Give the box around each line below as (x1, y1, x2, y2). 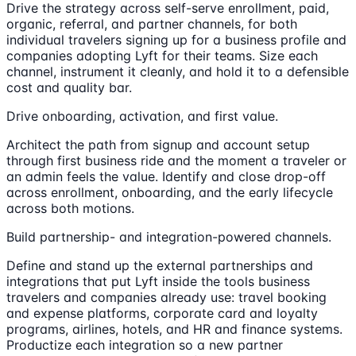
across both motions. (6, 200, 134, 217)
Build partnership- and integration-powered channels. (6, 229, 331, 246)
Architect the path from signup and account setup (6, 137, 310, 153)
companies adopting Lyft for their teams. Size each (6, 48, 318, 64)
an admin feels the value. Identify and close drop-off (6, 168, 326, 185)
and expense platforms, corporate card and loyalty (6, 305, 318, 322)
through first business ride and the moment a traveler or (6, 153, 346, 169)
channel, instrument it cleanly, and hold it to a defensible (6, 64, 349, 80)
